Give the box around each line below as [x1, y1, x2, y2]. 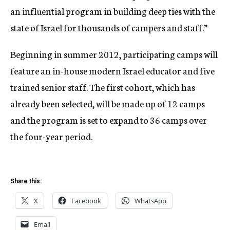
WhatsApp [135, 196, 166, 205]
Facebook [71, 196, 101, 205]
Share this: [10, 178, 42, 185]
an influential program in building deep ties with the [10, 4, 215, 17]
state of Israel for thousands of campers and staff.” [10, 21, 207, 34]
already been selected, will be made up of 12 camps [10, 97, 205, 110]
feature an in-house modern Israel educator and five [10, 64, 215, 77]
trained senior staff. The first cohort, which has [10, 80, 195, 93]
